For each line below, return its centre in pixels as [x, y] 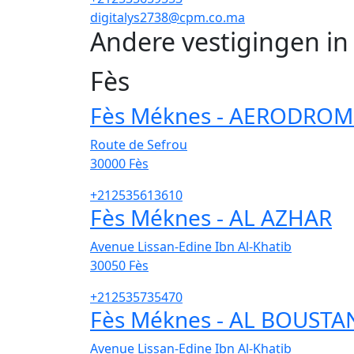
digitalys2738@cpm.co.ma [168, 17]
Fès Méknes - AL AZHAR [211, 218]
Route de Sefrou [139, 145]
